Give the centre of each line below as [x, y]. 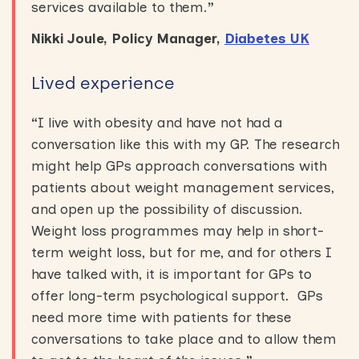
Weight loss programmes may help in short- [177, 231]
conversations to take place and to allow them [184, 339]
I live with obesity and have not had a [160, 123]
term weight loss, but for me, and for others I [182, 252]
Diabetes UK [267, 38]
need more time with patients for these [161, 317]
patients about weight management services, [183, 188]
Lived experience [105, 83]
